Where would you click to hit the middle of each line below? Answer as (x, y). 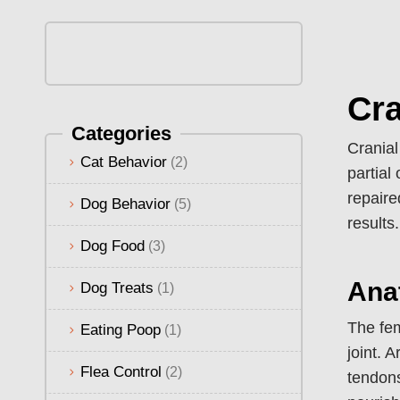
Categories (121, 133)
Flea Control (121, 371)
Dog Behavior (125, 204)
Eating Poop (121, 329)
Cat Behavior (124, 162)
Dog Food (112, 246)
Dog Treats (117, 287)
